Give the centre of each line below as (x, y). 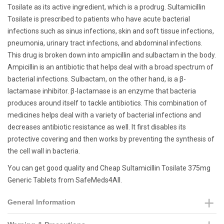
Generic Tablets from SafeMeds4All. (65, 180)
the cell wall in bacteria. (44, 151)
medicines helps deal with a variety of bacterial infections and (104, 115)
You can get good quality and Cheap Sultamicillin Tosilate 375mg (109, 168)
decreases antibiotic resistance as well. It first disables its (97, 127)
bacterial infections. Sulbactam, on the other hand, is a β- (97, 79)
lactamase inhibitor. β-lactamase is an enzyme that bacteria (102, 91)
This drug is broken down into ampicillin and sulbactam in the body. (112, 55)
